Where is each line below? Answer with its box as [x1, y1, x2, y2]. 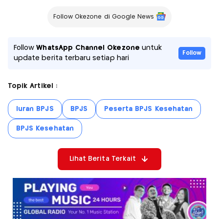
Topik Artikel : [8, 82, 57, 89]
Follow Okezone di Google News [53, 14, 154, 20]
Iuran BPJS [16, 105, 54, 112]
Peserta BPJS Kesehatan [104, 105, 193, 112]
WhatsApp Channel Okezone [36, 44, 140, 51]
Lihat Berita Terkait [69, 155, 136, 162]
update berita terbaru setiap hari [14, 54, 129, 62]
